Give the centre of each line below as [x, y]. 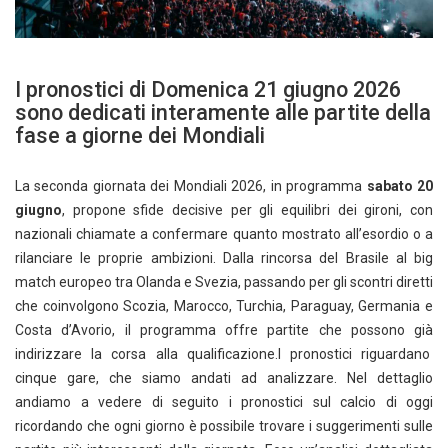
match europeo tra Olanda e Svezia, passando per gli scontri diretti [224, 281]
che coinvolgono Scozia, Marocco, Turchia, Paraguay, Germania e [224, 305]
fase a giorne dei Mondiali [140, 135]
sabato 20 [400, 185]
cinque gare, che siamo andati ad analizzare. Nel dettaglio [224, 377]
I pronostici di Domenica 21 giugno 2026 [208, 89]
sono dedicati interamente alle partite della [223, 112]
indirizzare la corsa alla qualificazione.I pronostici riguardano [224, 353]
